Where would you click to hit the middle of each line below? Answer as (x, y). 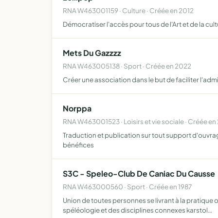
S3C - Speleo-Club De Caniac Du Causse (139, 173)
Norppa (77, 108)
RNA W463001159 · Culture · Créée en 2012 (128, 10)
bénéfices (78, 145)
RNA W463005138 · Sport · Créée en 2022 (127, 66)
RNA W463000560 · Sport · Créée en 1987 (127, 187)
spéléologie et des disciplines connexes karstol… (137, 210)
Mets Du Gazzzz (92, 53)
